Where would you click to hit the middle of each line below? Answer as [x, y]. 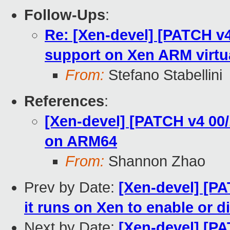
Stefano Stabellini [163, 75]
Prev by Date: [71, 188]
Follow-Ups [65, 15]
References [64, 101]
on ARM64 [81, 141]
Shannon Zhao [155, 161]
